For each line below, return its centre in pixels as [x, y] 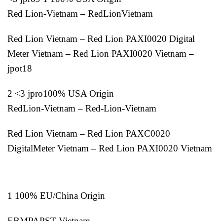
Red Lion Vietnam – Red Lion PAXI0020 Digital [101, 38]
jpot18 [20, 68]
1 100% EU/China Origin [56, 196]
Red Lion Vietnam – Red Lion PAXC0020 [89, 133]
